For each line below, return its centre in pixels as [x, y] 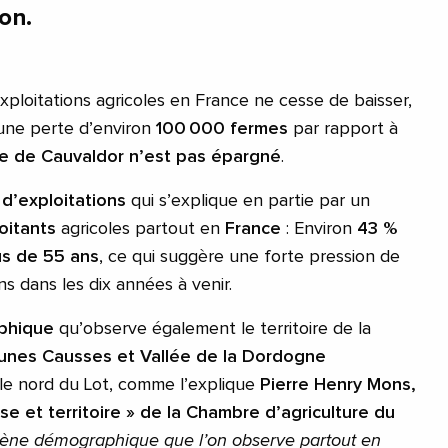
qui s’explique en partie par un [250, 200]
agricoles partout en [140, 228]
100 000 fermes [222, 128]
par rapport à [343, 128]
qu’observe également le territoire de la [212, 328]
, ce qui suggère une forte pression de [249, 256]
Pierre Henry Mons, [338, 384]
